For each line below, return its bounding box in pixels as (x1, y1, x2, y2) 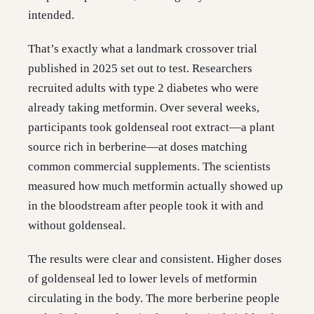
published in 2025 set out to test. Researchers (28, 62, 252, 76)
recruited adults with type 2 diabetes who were (28, 81, 259, 95)
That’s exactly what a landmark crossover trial (28, 42, 257, 56)
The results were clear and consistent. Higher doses (28, 252, 282, 266)
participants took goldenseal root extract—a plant (28, 121, 275, 135)
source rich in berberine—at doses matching (28, 140, 247, 154)
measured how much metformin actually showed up (28, 179, 283, 193)
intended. (28, 8, 74, 22)
